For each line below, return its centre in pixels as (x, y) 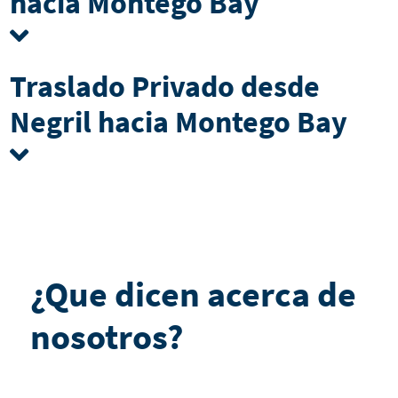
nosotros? (107, 336)
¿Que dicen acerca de (193, 294)
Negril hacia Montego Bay (179, 121)
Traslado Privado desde (165, 86)
